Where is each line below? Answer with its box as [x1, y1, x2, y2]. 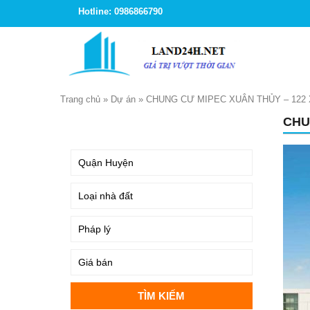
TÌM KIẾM [74, 119, 116, 129]
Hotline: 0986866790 [78, 6, 163, 17]
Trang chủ [60, 94, 100, 104]
